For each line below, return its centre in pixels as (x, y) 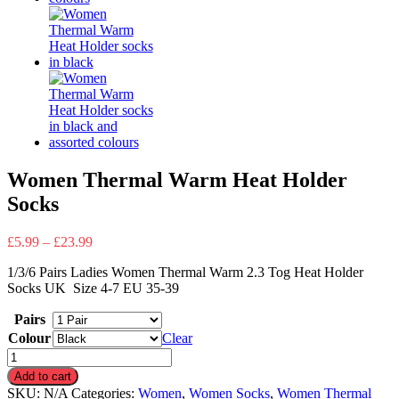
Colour (29, 338)
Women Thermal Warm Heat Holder (177, 179)
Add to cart (43, 376)
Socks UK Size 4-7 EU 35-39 (93, 288)
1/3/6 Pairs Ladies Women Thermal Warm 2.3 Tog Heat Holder (185, 272)
